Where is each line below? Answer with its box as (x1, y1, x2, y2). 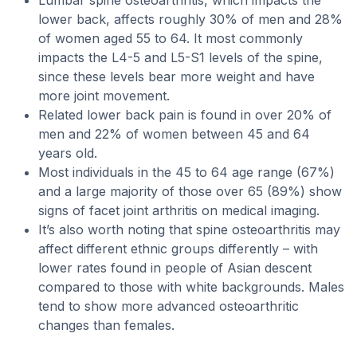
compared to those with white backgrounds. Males (38, 279, 344, 295)
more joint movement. (38, 88, 170, 104)
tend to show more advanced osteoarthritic (38, 298, 299, 314)
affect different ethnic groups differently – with (38, 241, 318, 257)
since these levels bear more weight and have (38, 69, 315, 84)
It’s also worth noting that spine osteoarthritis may (38, 222, 340, 237)
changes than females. (38, 317, 175, 333)
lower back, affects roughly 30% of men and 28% (38, 11, 343, 27)
